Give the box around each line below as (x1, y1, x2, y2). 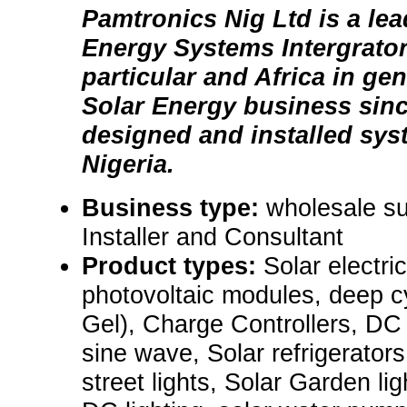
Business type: (82, 194, 266, 223)
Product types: (82, 252, 263, 281)
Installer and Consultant (82, 223, 343, 252)
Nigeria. (82, 150, 174, 179)
